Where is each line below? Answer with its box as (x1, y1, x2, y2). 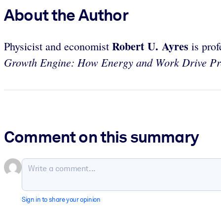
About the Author (4, 4, 128, 25)
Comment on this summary (4, 127, 199, 147)
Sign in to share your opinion (22, 196, 101, 204)
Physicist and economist (4, 39, 109, 54)
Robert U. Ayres (109, 38, 188, 55)
